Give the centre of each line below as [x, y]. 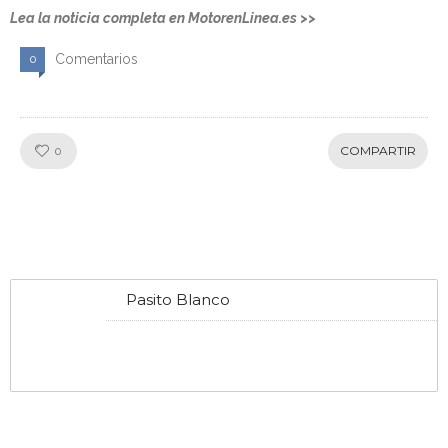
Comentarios [96, 59]
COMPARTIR [378, 151]
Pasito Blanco [178, 300]
